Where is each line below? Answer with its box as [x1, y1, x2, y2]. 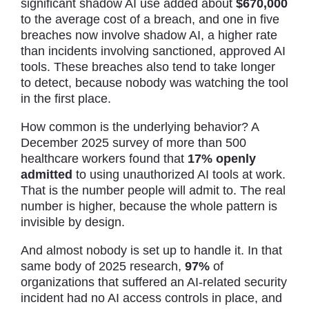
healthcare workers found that [21, 152, 188, 166]
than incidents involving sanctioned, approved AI [21, 44, 286, 59]
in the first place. [21, 92, 111, 106]
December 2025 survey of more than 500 [21, 136, 246, 150]
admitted [21, 168, 72, 182]
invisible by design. [21, 215, 125, 230]
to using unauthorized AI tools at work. [72, 168, 286, 182]
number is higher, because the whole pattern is [21, 199, 277, 214]
